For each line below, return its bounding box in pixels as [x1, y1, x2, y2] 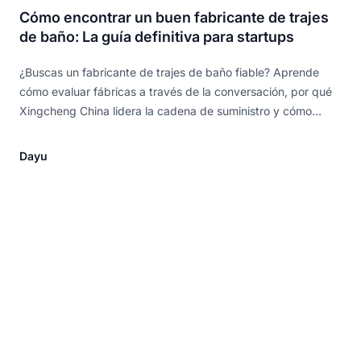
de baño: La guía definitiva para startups [19, 28, 294, 46]
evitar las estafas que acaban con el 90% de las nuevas [19, 123, 314, 138]
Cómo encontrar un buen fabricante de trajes [19, 9, 329, 27]
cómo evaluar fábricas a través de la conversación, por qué [19, 85, 332, 99]
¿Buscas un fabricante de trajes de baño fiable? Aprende [19, 65, 319, 80]
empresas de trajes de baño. [19, 143, 170, 157]
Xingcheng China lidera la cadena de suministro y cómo [19, 104, 312, 118]
